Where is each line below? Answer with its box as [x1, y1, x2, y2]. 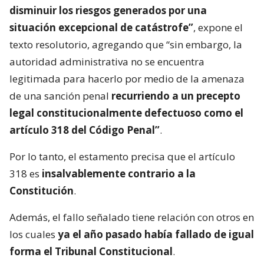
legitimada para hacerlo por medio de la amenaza [9, 71, 245, 85]
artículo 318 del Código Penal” [9, 123, 160, 137]
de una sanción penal [9, 88, 111, 103]
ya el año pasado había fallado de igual [58, 227, 254, 241]
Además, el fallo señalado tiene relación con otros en [9, 210, 254, 224]
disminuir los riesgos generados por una [9, 3, 207, 17]
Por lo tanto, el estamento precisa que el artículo [9, 149, 235, 163]
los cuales [9, 227, 58, 241]
